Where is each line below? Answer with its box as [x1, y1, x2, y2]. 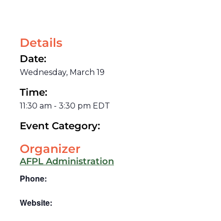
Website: [20, 196, 52, 208]
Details [20, 35, 62, 50]
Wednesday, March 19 [20, 67, 105, 77]
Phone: [20, 172, 47, 184]
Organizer [20, 141, 80, 156]
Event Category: [20, 119, 100, 132]
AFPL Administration [20, 155, 114, 167]
